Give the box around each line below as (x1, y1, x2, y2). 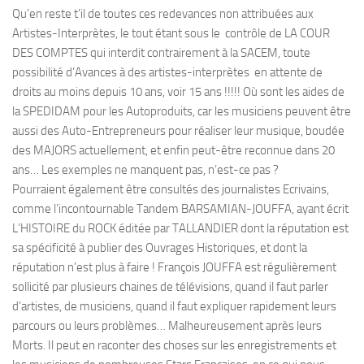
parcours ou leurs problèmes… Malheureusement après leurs (12, 318, 322, 333)
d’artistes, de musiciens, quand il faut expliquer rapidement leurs (12, 299, 336, 314)
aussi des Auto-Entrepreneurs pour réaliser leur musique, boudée (12, 123, 344, 138)
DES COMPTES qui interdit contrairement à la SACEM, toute (12, 45, 310, 60)
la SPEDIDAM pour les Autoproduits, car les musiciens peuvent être (12, 104, 351, 119)
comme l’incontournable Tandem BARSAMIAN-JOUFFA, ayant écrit (12, 201, 349, 216)
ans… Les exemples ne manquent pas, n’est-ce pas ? (12, 162, 279, 177)
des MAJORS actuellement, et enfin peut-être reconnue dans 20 (12, 143, 335, 158)
